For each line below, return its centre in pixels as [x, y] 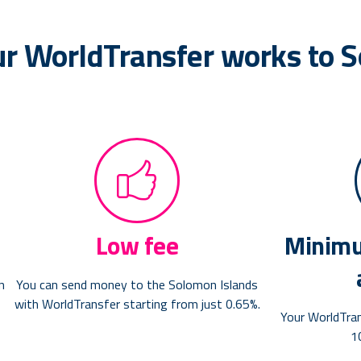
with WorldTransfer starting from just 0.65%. [137, 304]
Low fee [137, 246]
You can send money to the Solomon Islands [137, 285]
